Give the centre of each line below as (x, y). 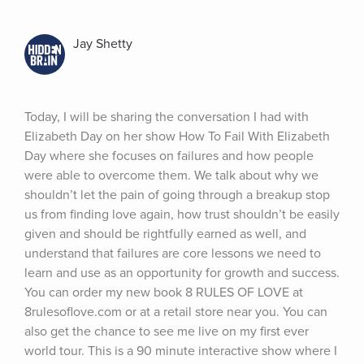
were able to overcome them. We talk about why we (171, 175)
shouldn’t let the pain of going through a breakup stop (177, 195)
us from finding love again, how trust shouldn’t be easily (182, 214)
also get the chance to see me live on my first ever (167, 331)
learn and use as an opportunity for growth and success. (182, 273)
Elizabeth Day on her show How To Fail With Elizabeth (177, 136)
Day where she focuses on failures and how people (169, 156)
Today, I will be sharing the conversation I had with (167, 117)
